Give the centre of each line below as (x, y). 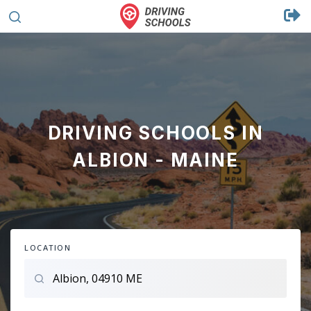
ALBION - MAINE (155, 160)
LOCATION (48, 247)
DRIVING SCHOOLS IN (155, 133)
